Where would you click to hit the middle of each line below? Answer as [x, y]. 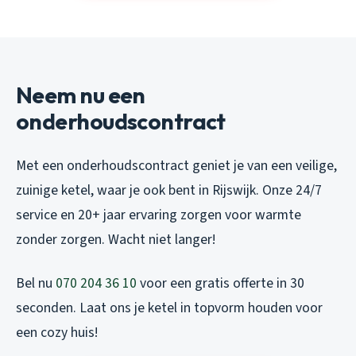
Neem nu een [81, 95]
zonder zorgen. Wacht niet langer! [116, 239]
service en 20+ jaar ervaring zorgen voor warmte [159, 215]
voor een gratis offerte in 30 [221, 283]
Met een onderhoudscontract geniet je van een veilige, [176, 165]
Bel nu [36, 283]
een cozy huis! [57, 332]
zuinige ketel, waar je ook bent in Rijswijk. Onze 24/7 [169, 190]
